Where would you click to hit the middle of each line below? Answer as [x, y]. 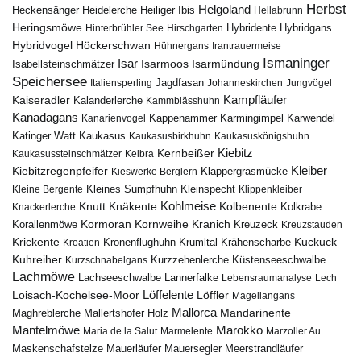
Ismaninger [296, 63]
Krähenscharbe [256, 242]
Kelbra [139, 154]
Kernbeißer [186, 153]
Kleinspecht [208, 189]
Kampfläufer [255, 99]
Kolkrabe [301, 207]
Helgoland [224, 9]
